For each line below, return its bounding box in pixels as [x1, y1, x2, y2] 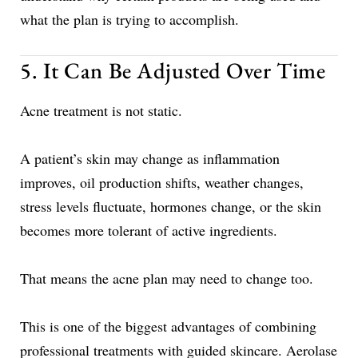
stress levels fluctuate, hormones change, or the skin [20, 196, 321, 216]
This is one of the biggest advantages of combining [20, 316, 316, 336]
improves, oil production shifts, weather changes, [20, 172, 304, 192]
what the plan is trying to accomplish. [20, 9, 239, 29]
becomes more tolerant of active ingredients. [20, 220, 277, 240]
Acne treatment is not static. [20, 100, 182, 120]
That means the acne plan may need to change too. [20, 268, 313, 288]
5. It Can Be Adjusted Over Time [20, 55, 326, 85]
